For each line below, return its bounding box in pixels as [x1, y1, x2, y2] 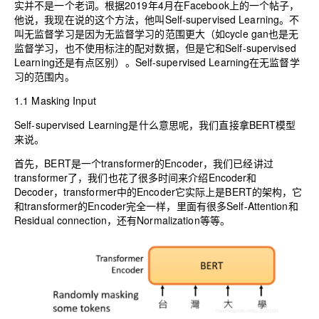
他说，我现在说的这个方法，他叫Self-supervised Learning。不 [14, 11, 300, 26]
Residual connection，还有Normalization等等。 [14, 212, 230, 227]
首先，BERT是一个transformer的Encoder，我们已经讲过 [14, 155, 273, 170]
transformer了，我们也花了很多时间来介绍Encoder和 [14, 169, 257, 184]
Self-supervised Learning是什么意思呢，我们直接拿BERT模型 [14, 117, 296, 132]
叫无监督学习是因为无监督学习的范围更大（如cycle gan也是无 [14, 26, 299, 41]
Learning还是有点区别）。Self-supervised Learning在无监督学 [14, 54, 300, 69]
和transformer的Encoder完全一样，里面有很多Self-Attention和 [14, 198, 298, 213]
